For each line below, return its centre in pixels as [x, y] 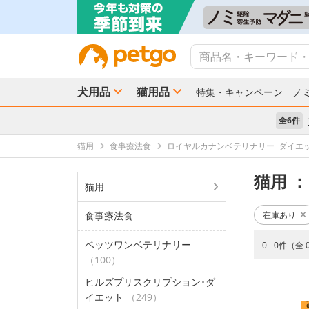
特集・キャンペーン [239, 92]
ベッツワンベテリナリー [138, 245]
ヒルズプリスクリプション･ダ [150, 282]
